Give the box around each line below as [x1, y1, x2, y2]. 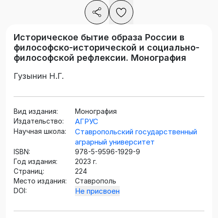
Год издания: [14, 157, 57, 166]
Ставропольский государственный [75, 127, 197, 137]
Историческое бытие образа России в [14, 32, 184, 43]
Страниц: [14, 167, 44, 176]
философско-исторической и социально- [14, 42, 200, 53]
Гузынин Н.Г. [14, 71, 64, 81]
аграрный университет [75, 137, 155, 147]
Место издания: [14, 177, 67, 185]
